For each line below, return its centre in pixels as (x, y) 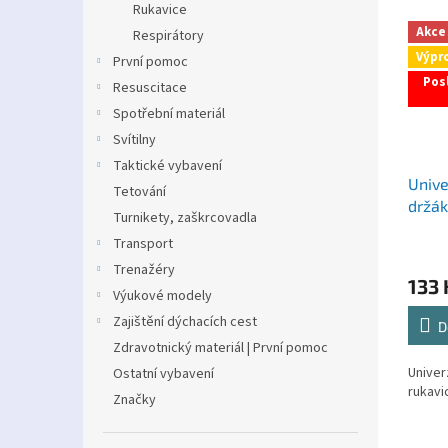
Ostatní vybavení (163, 374)
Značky (134, 400)
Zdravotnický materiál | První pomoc (220, 348)
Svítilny (134, 140)
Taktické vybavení (167, 166)
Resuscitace (150, 88)
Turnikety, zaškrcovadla (185, 218)
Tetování (139, 192)
